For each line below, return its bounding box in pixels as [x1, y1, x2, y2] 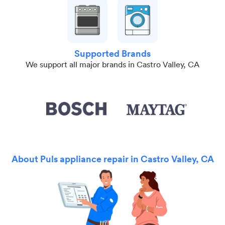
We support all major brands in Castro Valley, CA [26, 59, 199, 70]
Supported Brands [74, 47, 151, 60]
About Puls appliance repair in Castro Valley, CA [11, 153, 214, 165]
